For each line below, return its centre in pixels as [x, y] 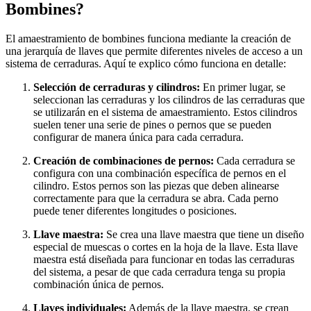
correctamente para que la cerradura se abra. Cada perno [156, 198]
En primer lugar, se [243, 87]
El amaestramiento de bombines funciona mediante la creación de [148, 38]
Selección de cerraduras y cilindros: [117, 87]
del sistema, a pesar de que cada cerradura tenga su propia [159, 271]
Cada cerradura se [254, 160]
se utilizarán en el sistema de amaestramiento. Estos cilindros [165, 112]
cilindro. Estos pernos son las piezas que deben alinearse [156, 185]
